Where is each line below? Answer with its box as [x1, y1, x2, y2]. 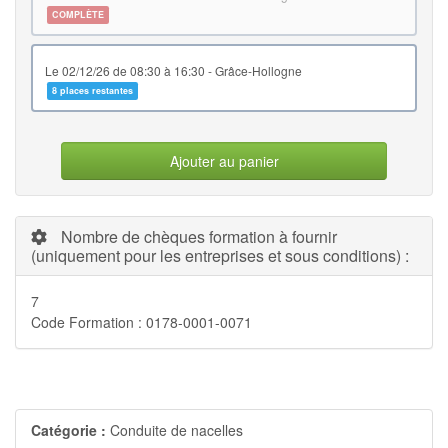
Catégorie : [31, 420, 106, 441]
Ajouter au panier [169, 151, 279, 172]
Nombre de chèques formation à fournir [57, 225, 337, 249]
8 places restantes [52, 84, 133, 98]
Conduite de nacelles [110, 420, 243, 441]
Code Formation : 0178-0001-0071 [31, 312, 252, 333]
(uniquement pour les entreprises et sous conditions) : [31, 244, 409, 268]
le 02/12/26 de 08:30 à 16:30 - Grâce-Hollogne [215, 62, 305, 80]
